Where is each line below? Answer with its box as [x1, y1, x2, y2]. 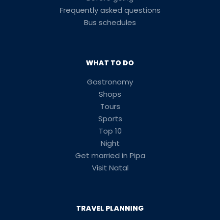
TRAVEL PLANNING [76, 203, 144, 213]
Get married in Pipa [75, 150, 145, 161]
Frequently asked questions [59, 5, 161, 15]
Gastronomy [87, 77, 133, 87]
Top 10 [98, 126, 122, 136]
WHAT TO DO [86, 58, 134, 68]
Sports [98, 113, 122, 124]
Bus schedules [84, 17, 136, 27]
